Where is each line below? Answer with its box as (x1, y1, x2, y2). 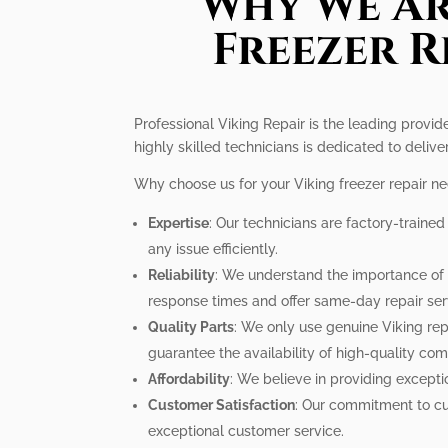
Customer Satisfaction (148, 396, 296, 413)
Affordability (148, 370, 231, 387)
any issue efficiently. (148, 240, 279, 257)
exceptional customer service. (148, 422, 345, 439)
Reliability (148, 266, 216, 283)
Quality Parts (148, 318, 235, 335)
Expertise (148, 214, 210, 231)
